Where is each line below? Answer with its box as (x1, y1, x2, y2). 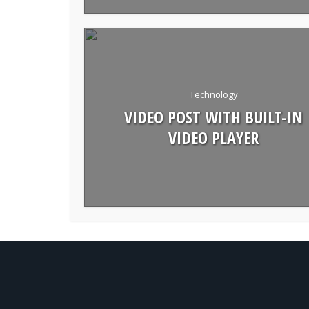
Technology (189, 88, 238, 101)
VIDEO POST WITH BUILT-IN (124, 105, 303, 128)
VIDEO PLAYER (168, 126, 259, 149)
